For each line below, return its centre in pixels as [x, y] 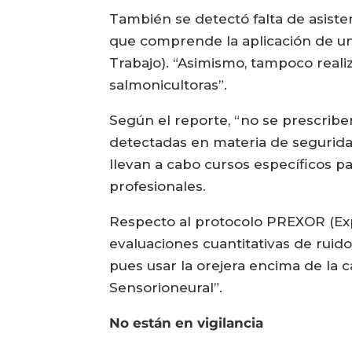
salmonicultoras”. [169, 85]
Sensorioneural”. [168, 288]
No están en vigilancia [187, 323]
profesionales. [160, 187]
